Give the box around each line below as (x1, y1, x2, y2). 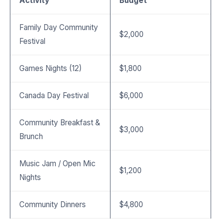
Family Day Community (19, 22, 99, 32)
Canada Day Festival (19, 90, 89, 100)
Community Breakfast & (19, 117, 101, 127)
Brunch (19, 131, 43, 141)
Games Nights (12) (19, 63, 82, 73)
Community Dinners (19, 199, 86, 209)
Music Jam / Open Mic (19, 158, 96, 168)
